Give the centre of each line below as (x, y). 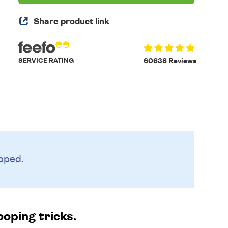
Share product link (72, 22)
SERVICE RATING (46, 61)
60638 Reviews (170, 61)
